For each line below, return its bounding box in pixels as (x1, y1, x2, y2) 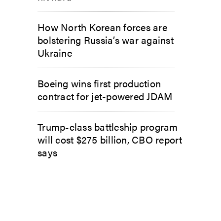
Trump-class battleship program (37, 119, 178, 134)
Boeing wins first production (37, 75, 161, 90)
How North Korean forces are (37, 19, 167, 34)
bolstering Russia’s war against (37, 32, 174, 47)
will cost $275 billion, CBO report (37, 132, 183, 147)
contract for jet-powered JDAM (37, 88, 173, 103)
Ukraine (37, 45, 72, 60)
